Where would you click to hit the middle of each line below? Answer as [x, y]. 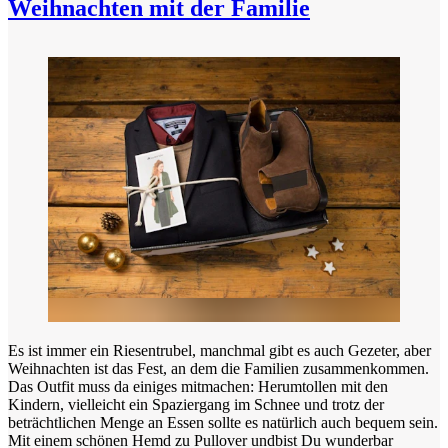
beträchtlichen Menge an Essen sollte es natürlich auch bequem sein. [223, 423]
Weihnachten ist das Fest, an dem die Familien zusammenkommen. [218, 369]
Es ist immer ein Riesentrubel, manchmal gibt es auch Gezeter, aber [219, 351]
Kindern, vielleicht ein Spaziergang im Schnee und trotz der [196, 405]
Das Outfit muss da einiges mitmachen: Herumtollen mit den [198, 387]
